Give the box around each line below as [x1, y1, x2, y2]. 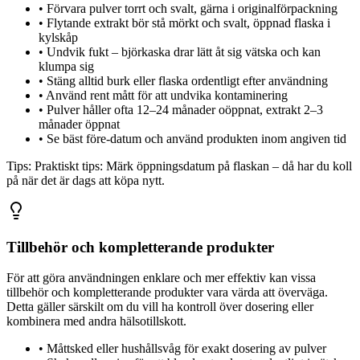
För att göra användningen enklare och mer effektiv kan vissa [6, 271, 316, 285]
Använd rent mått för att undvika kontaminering [46, 88, 288, 102]
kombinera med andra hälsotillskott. [6, 314, 186, 329]
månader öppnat [39, 117, 120, 131]
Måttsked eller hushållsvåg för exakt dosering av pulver [47, 342, 326, 356]
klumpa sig [39, 59, 94, 73]
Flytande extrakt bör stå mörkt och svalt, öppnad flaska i [47, 15, 330, 30]
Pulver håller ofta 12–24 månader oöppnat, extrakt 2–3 [47, 102, 323, 117]
